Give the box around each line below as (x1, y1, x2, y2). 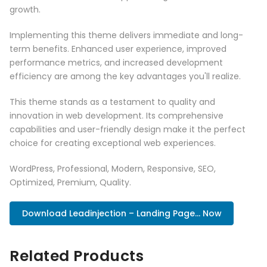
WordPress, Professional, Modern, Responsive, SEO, (10, 163, 216, 175)
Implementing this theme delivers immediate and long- (10, 29, 243, 42)
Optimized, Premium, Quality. (10, 176, 131, 189)
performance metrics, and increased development (10, 57, 223, 69)
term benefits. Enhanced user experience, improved (10, 43, 226, 55)
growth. (10, 4, 41, 16)
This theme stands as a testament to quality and (10, 96, 215, 108)
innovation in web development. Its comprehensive (10, 110, 223, 122)
